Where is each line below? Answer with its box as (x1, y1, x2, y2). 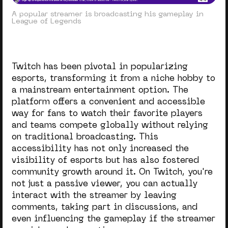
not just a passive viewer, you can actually (11, 180, 197, 188)
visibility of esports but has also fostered (11, 156, 199, 165)
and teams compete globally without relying (11, 121, 208, 130)
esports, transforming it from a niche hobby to (11, 74, 215, 83)
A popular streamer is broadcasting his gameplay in (11, 11, 204, 18)
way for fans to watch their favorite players (11, 109, 203, 118)
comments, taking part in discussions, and (11, 203, 197, 212)
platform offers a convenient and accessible (11, 98, 205, 106)
